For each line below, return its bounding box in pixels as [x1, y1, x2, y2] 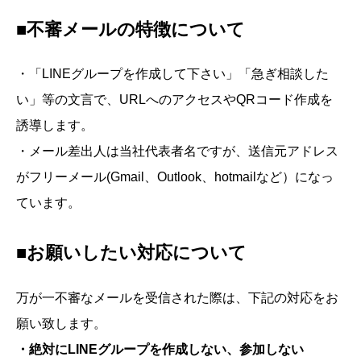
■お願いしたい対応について [16, 243, 247, 263]
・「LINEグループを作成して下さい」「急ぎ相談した [16, 66, 329, 81]
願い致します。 [16, 316, 106, 330]
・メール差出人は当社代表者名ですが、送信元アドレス [16, 143, 338, 158]
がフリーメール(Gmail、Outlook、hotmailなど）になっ [16, 169, 334, 184]
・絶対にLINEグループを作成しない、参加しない [16, 342, 304, 356]
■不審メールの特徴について [16, 19, 245, 39]
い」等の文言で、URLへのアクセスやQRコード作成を [16, 92, 333, 106]
